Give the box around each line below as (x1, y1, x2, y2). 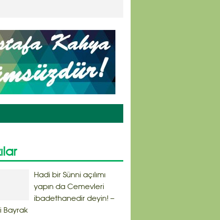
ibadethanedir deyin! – (34, 195, 114, 202)
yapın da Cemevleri (34, 184, 104, 191)
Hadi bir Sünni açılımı (34, 172, 106, 179)
